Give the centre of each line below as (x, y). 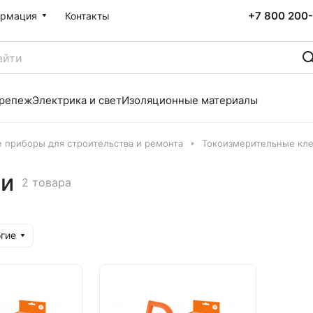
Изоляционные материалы (190, 100)
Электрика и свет (77, 100)
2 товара (46, 182)
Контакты (87, 16)
